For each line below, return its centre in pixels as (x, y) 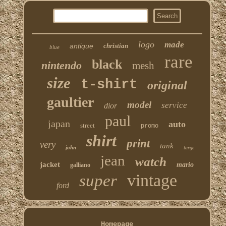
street (88, 126)
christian (116, 46)
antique (82, 46)
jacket (50, 165)
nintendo (61, 66)
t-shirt (109, 85)
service (174, 105)
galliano (80, 165)
